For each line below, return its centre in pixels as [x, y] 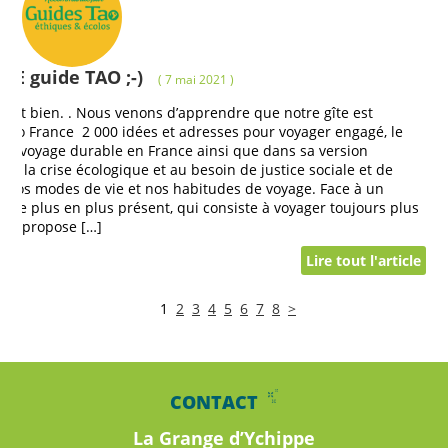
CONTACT [214, 402]
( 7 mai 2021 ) [195, 80]
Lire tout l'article [363, 261]
